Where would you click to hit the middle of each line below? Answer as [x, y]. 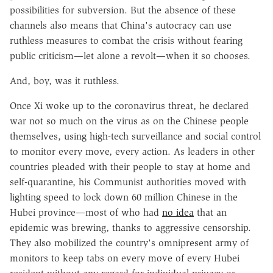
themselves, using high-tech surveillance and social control [135, 136]
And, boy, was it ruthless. [65, 80]
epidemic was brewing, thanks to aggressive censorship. [130, 227]
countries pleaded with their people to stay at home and [130, 166]
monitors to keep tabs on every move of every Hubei [125, 258]
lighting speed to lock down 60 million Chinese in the [124, 197]
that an [210, 212]
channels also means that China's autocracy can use [121, 25]
